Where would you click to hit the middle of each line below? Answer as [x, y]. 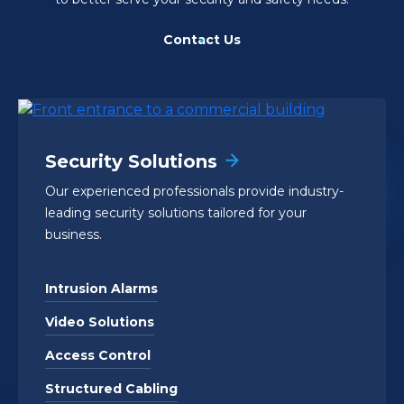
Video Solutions [100, 321]
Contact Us [202, 40]
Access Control [98, 355]
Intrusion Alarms [101, 288]
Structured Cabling [111, 388]
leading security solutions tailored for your [176, 212]
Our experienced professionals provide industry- [194, 191]
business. [73, 234]
